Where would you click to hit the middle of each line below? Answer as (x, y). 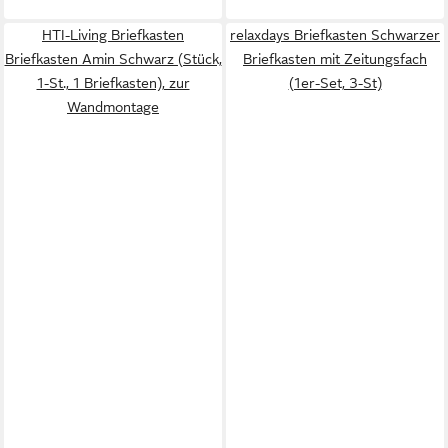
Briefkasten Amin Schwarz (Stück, (113, 59)
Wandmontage (113, 107)
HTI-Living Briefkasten (113, 35)
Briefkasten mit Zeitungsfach (335, 59)
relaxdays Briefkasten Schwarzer (335, 35)
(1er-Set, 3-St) (335, 83)
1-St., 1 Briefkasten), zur (113, 83)
